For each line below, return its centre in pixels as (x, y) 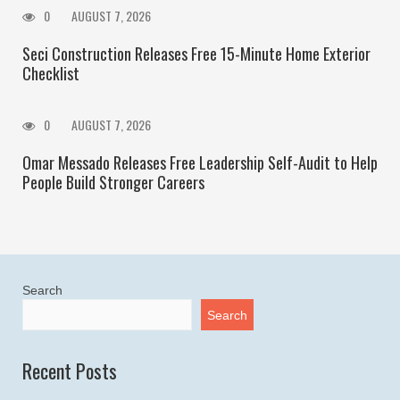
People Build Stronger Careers (113, 183)
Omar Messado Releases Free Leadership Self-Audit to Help (200, 163)
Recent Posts (70, 371)
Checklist (51, 74)
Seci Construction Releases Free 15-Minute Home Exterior (196, 54)
